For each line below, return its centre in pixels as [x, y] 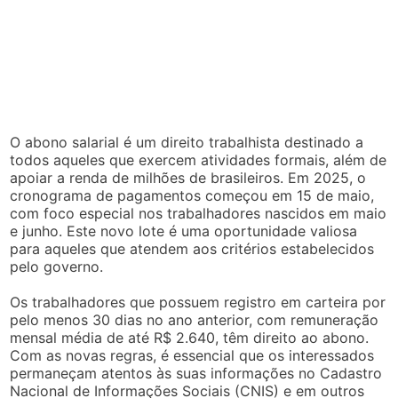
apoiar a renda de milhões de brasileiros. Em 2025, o [188, 177]
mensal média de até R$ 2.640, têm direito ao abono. [190, 337]
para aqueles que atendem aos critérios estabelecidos [192, 248]
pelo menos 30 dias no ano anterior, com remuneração [195, 319]
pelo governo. [57, 266]
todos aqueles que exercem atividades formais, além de [199, 159]
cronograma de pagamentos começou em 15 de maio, [192, 195]
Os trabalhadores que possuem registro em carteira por [198, 302]
